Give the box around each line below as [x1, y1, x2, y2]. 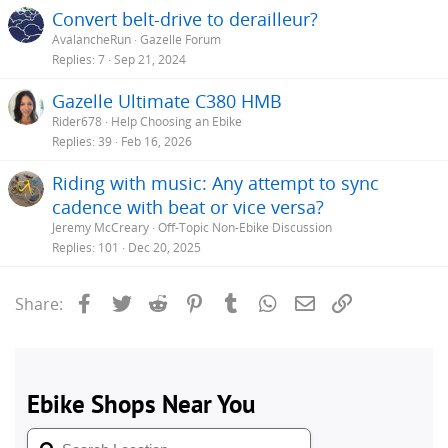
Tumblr [243, 290, 299, 313]
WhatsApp [280, 290, 359, 313]
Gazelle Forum [140, 30, 221, 48]
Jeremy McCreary [52, 218, 149, 236]
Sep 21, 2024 [114, 50, 186, 68]
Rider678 [52, 112, 102, 130]
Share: [15, 292, 63, 315]
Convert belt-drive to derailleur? [52, 6, 318, 31]
